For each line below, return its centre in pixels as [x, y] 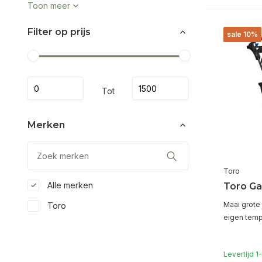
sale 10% [242, 34]
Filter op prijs [59, 32]
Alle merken [69, 185]
